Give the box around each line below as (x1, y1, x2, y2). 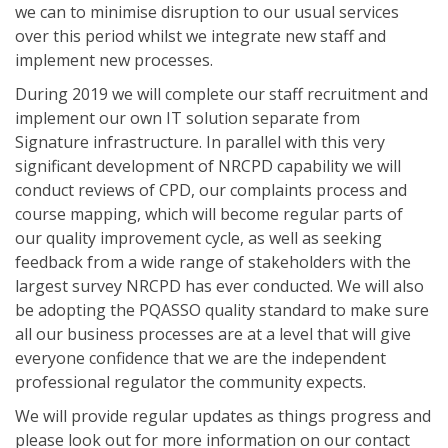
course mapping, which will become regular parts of (15, 203, 403, 225)
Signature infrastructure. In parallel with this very (15, 131, 385, 153)
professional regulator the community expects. (15, 371, 366, 393)
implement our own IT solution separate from (15, 107, 360, 129)
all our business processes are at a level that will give (15, 323, 411, 345)
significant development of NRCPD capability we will (15, 155, 401, 177)
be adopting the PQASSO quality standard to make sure (15, 299, 429, 321)
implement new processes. (15, 49, 213, 71)
